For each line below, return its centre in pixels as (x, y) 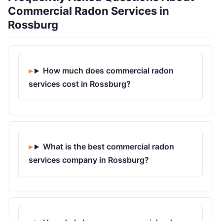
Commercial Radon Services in (89, 11)
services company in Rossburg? (89, 160)
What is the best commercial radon (108, 147)
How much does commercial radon (108, 71)
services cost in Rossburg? (80, 84)
